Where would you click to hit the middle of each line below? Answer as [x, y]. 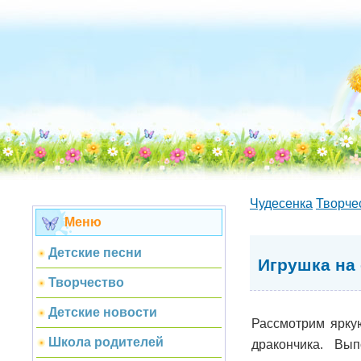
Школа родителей [106, 342]
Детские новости [103, 312]
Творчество [86, 282]
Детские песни [95, 253]
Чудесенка [281, 203]
